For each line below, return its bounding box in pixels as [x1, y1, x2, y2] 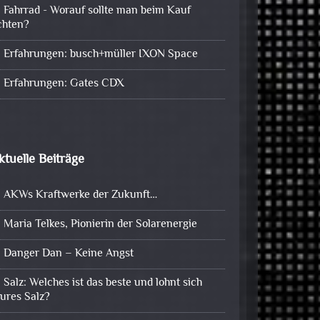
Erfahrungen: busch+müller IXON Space [4, 45, 199, 64]
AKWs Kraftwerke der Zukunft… [4, 186, 158, 204]
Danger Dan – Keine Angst [4, 244, 134, 263]
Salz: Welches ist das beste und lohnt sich [4, 274, 203, 292]
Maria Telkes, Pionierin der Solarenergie [4, 215, 198, 234]
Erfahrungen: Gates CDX [4, 74, 125, 93]
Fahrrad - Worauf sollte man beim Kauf [4, 1, 191, 20]
